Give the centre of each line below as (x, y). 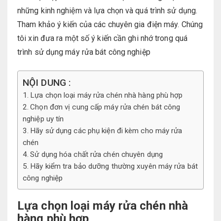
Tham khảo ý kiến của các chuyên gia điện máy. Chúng (110, 25)
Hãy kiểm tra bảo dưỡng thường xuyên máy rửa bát (114, 166)
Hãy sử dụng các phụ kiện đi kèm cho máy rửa (106, 131)
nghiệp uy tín (43, 119)
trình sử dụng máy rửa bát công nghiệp (84, 52)
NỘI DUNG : (47, 83)
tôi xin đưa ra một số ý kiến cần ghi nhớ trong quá (103, 38)
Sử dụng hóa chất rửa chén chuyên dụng (96, 155)
